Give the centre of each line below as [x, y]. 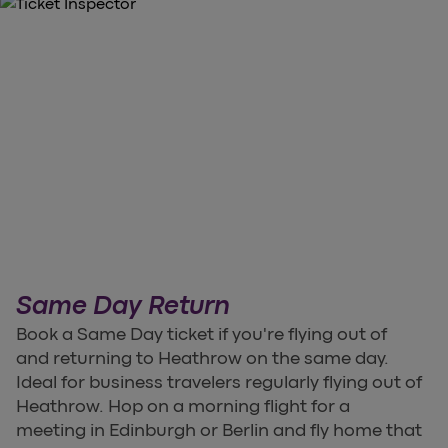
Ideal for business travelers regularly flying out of [219, 382]
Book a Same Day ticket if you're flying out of [201, 334]
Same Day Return [123, 306]
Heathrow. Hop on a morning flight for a [183, 406]
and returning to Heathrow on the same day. [202, 358]
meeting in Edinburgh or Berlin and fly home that [219, 430]
